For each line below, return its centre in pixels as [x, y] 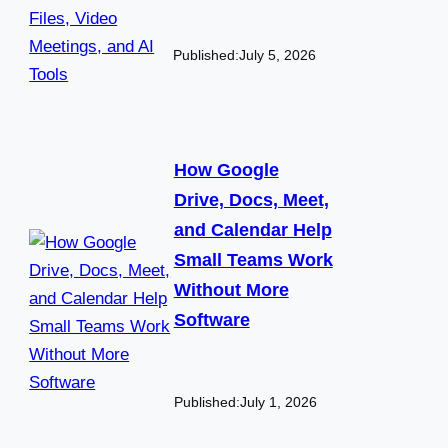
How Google [226, 170]
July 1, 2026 [278, 402]
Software [211, 320]
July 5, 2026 [277, 55]
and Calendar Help [252, 230]
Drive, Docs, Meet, [251, 200]
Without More [231, 290]
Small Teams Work [253, 260]
